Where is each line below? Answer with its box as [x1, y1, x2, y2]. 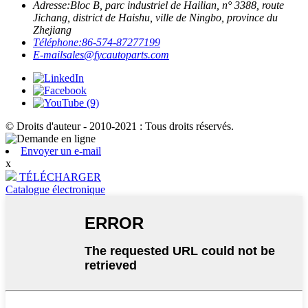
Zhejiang [33, 23, 71, 36]
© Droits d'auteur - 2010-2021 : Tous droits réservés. [5, 120, 234, 132]
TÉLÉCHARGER [19, 170, 101, 183]
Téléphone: [33, 36, 82, 48]
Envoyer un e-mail [21, 144, 101, 157]
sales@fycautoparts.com [63, 48, 169, 60]
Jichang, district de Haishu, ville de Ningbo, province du [33, 11, 278, 23]
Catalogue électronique [5, 183, 105, 195]
